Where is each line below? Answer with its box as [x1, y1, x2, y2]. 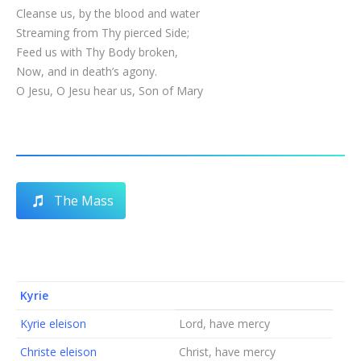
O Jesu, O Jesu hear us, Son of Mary [16, 83, 203, 98]
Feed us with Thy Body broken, [16, 44, 178, 60]
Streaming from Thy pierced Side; [16, 25, 189, 40]
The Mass [53, 192, 114, 210]
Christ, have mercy [179, 344, 276, 359]
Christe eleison [20, 344, 97, 359]
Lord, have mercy [179, 316, 270, 331]
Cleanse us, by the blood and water [16, 6, 200, 21]
